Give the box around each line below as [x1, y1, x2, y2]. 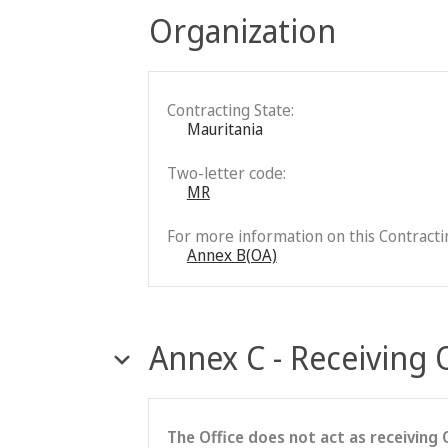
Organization [148, 8, 336, 52]
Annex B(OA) [186, 243, 277, 266]
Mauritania [186, 117, 263, 140]
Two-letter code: [166, 161, 286, 184]
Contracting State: [166, 98, 294, 121]
